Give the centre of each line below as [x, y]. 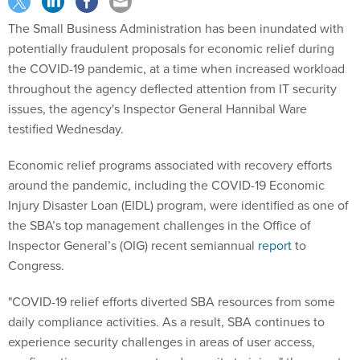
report [275, 246]
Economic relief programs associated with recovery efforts [170, 166]
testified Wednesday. [66, 129]
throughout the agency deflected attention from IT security [172, 89]
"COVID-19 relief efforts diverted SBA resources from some [172, 302]
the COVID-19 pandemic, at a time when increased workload [176, 69]
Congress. [36, 266]
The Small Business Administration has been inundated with [176, 29]
